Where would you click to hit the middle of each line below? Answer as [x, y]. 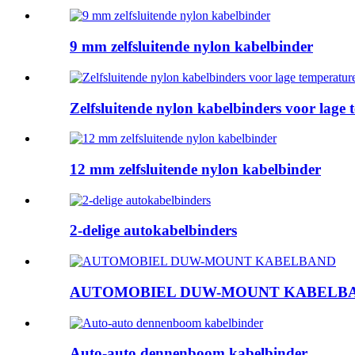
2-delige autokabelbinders [153, 231]
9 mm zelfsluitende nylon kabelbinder [191, 47]
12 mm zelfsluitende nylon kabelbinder [195, 169]
